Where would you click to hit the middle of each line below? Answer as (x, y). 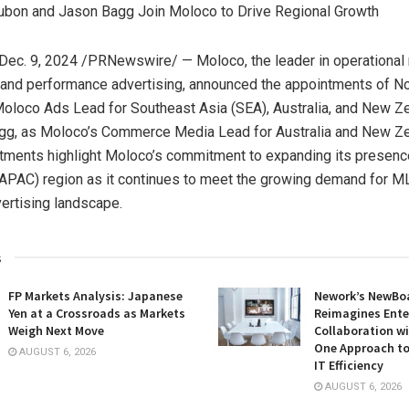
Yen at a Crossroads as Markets (97, 313)
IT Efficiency (349, 365)
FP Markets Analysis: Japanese (95, 295)
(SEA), (250, 108)
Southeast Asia (179, 108)
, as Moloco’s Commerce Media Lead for (145, 131)
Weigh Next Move (56, 330)
